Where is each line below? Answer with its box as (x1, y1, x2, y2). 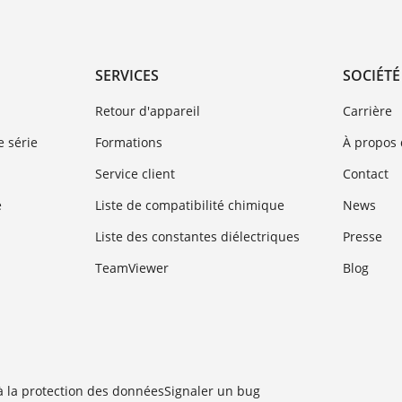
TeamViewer (94, 259, 169, 277)
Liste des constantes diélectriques (94, 228, 300, 246)
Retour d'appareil (94, 102, 200, 120)
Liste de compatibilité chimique (94, 197, 284, 214)
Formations (94, 134, 162, 152)
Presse (343, 228, 383, 246)
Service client (94, 165, 175, 183)
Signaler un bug (164, 382, 260, 400)
